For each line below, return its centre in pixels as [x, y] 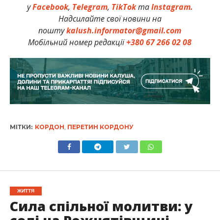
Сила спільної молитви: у [101, 206]
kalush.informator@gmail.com [124, 31]
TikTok [124, 7]
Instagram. [172, 7]
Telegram [90, 7]
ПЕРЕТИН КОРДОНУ [100, 127]
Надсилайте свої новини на [110, 19]
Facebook [50, 7]
